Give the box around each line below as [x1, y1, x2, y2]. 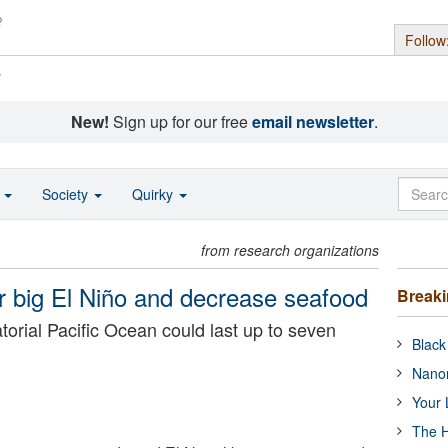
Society [42, 184, 92, 204]
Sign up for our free [108, 110, 252, 133]
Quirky [132, 184, 177, 204]
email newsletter [251, 110, 374, 133]
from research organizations [201, 240, 380, 260]
